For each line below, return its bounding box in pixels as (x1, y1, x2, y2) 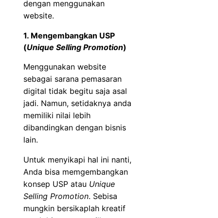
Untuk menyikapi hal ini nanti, (23, 154, 131, 164)
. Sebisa (89, 191, 117, 201)
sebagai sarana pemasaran (23, 73, 122, 84)
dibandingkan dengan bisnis (23, 122, 126, 132)
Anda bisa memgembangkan (23, 166, 128, 177)
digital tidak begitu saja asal (23, 86, 127, 96)
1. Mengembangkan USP (23, 30, 115, 40)
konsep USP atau (23, 179, 89, 189)
